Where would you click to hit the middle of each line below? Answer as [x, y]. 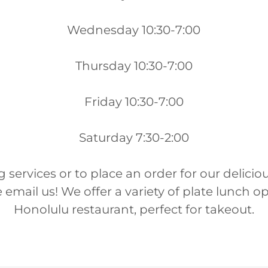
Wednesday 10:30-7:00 [134, 30]
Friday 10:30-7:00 [134, 102]
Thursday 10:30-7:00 [134, 66]
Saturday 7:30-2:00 [134, 138]
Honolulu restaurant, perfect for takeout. [134, 210]
